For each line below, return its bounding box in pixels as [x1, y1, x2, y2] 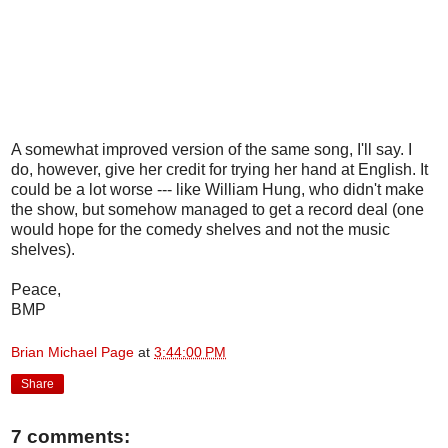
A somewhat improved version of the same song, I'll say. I [11, 140, 412, 158]
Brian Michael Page [11, 344, 134, 361]
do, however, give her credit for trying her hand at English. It [11, 160, 428, 178]
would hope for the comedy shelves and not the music [11, 220, 390, 238]
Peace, [11, 280, 61, 298]
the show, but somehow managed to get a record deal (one [11, 200, 424, 218]
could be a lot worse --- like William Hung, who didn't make [11, 180, 424, 198]
